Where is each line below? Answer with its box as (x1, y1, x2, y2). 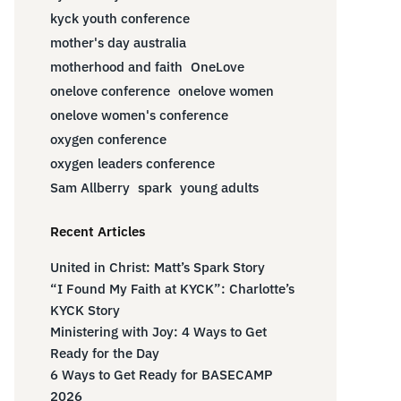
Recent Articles (50, 222, 145, 240)
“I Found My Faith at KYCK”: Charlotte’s (50, 279, 294, 297)
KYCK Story (50, 301, 120, 319)
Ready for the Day (50, 344, 159, 362)
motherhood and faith (50, 57, 183, 75)
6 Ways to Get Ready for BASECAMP (50, 365, 272, 383)
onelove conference (50, 81, 170, 99)
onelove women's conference (50, 106, 228, 124)
